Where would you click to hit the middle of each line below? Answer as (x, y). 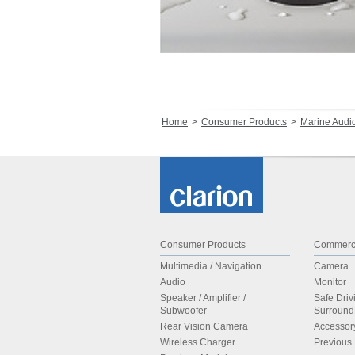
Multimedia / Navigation (211, 266)
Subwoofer (183, 311)
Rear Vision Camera (204, 326)
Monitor (330, 282)
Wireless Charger (198, 342)
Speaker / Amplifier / (203, 298)
